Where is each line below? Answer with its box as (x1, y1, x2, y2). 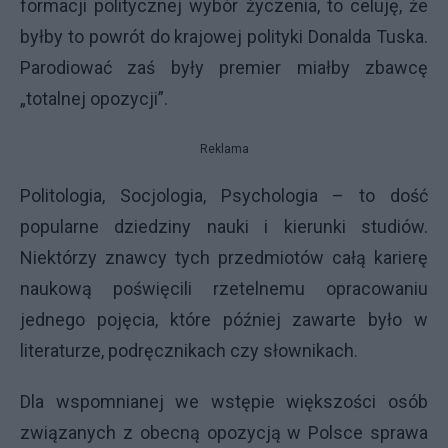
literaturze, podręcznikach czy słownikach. (20, 340, 358, 361)
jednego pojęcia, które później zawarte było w (20, 309, 428, 330)
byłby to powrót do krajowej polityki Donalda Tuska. (20, 26, 428, 47)
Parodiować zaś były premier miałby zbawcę (20, 57, 428, 78)
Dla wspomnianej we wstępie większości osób (20, 391, 428, 412)
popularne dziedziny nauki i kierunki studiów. (20, 216, 428, 237)
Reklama (199, 142, 249, 156)
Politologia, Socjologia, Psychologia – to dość (20, 185, 428, 206)
